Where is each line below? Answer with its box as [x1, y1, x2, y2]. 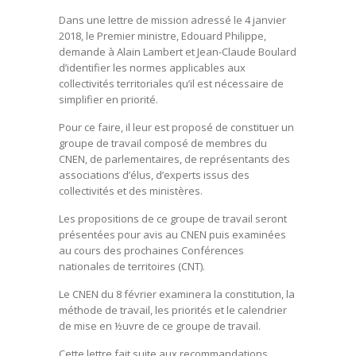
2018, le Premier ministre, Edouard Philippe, [59, 29, 266, 43]
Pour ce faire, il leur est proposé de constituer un [59, 120, 294, 134]
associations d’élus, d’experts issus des [59, 168, 250, 182]
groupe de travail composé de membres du [59, 136, 267, 150]
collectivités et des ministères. [59, 184, 203, 198]
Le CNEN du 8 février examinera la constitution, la [59, 287, 295, 301]
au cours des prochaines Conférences [59, 243, 244, 257]
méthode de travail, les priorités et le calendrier [59, 303, 287, 317]
